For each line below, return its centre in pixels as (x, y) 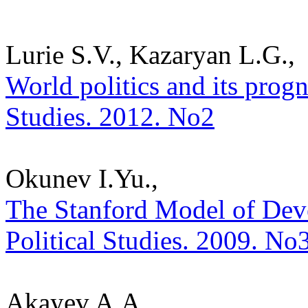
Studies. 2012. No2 (110, 116)
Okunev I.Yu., (82, 178)
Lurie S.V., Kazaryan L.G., (150, 54)
